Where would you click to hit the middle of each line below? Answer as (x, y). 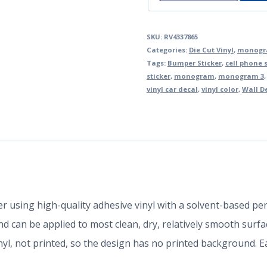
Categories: (167, 50)
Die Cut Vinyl (211, 50)
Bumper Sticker (194, 63)
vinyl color (220, 89)
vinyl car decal (172, 89)
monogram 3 (241, 76)
